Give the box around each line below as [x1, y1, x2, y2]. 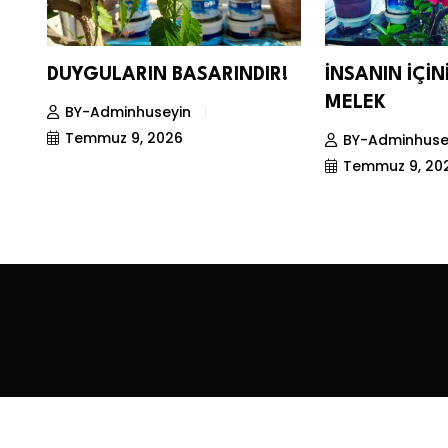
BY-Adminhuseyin [65, 101, 191, 122]
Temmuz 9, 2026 [65, 127, 183, 148]
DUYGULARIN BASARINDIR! [47, 65, 288, 84]
